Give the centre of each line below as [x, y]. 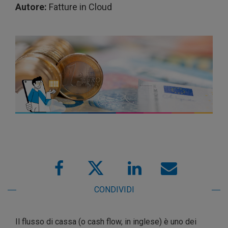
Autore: [31, 7]
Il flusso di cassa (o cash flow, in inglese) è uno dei [106, 222]
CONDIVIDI [114, 190]
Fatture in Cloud [79, 7]
